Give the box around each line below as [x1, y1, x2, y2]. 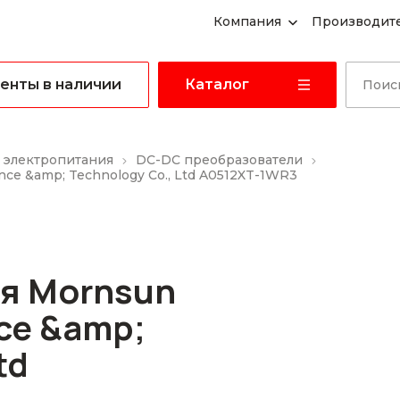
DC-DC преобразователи [136, 152, 303, 168]
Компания [213, 13, 282, 29]
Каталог [185, 76, 249, 93]
